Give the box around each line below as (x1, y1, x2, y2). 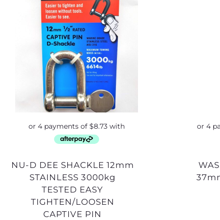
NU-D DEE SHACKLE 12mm (11, 160, 19, 170)
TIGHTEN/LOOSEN (30, 197, 114, 207)
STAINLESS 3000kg (29, 172, 116, 183)
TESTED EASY (42, 185, 104, 195)
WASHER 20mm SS (198, 160, 208, 170)
